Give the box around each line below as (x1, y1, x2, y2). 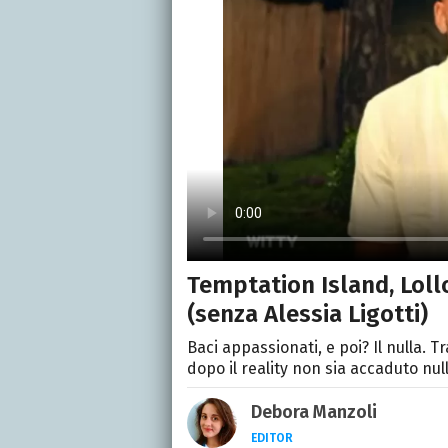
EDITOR (251, 431, 293, 446)
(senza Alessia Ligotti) (187, 300, 428, 329)
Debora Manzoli (251, 401, 377, 424)
